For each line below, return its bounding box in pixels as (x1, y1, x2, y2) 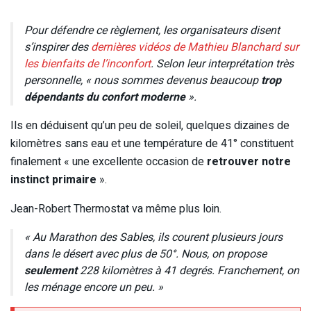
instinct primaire (10, 171, 96, 189)
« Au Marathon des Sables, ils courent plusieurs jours (24, 229, 283, 246)
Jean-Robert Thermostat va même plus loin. (10, 201, 221, 218)
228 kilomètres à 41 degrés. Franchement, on (77, 262, 299, 280)
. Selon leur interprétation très (151, 56, 294, 73)
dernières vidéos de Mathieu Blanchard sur (91, 39, 299, 56)
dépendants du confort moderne (24, 89, 185, 106)
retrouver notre (207, 153, 291, 171)
